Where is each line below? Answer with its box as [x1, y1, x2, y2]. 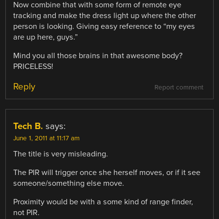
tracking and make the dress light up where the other [13, 10, 197, 21]
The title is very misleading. [13, 149, 109, 159]
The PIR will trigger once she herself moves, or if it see [13, 168, 201, 178]
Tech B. [13, 121, 44, 132]
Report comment [154, 84, 203, 92]
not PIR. [13, 208, 40, 218]
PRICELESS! [13, 61, 54, 71]
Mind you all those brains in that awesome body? [13, 50, 183, 61]
